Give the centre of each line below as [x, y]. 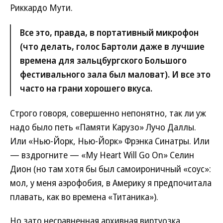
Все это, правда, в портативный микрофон [109, 32]
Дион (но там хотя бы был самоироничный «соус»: [111, 169]
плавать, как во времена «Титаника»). [84, 197]
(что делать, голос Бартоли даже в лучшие [112, 46]
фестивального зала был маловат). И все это [115, 74]
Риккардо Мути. [41, 7]
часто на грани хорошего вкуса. [86, 88]
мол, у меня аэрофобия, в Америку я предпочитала [111, 183]
